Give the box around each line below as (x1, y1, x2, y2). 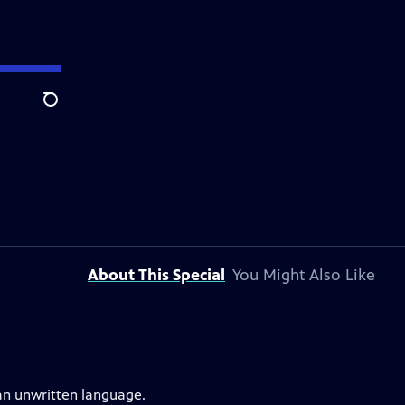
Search (42, 100, 87, 118)
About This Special (88, 265, 225, 285)
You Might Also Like (232, 265, 375, 285)
